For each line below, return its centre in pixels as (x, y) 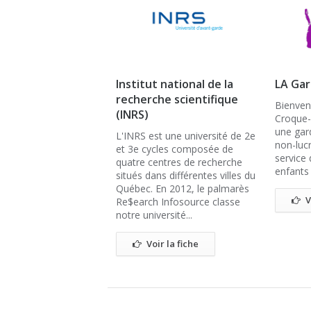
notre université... (154, 215)
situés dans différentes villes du (186, 175)
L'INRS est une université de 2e (186, 136)
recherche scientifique (177, 99)
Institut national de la (175, 84)
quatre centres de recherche (179, 162)
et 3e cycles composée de (175, 149)
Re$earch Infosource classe (178, 202)
